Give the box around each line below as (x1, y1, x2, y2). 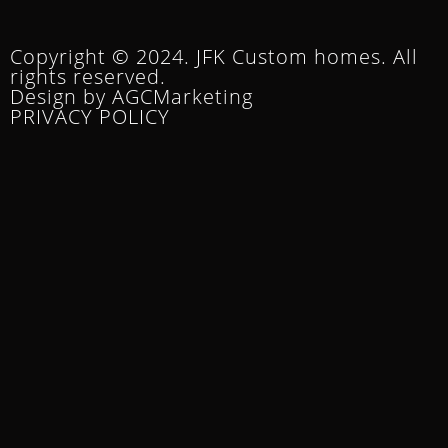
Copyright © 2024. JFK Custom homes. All (10, 42, 418, 70)
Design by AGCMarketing (10, 82, 253, 110)
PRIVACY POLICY (10, 102, 170, 130)
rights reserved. (10, 62, 166, 90)
